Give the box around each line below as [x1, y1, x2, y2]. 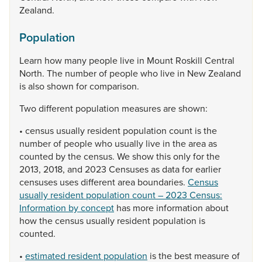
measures [122, 102, 163, 115]
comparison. [89, 80, 139, 92]
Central [205, 54, 235, 67]
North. [19, 67, 47, 80]
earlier [195, 163, 221, 175]
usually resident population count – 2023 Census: [19, 188, 222, 201]
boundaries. [137, 175, 188, 188]
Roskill [175, 54, 205, 67]
